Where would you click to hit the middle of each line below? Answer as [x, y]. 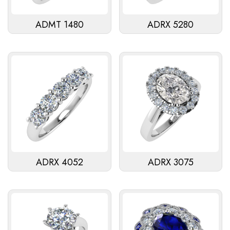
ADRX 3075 [170, 162]
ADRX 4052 [59, 162]
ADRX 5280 [171, 25]
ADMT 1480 [59, 25]
